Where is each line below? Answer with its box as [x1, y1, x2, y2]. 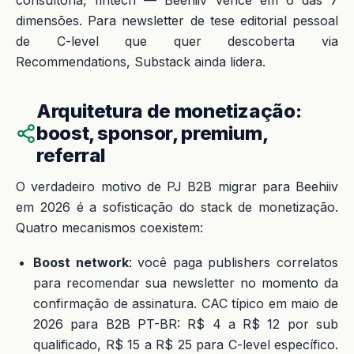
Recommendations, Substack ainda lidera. [16, 53, 265, 70]
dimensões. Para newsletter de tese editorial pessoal [16, 12, 338, 28]
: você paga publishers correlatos [128, 254, 339, 270]
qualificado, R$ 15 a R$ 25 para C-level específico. [33, 336, 338, 352]
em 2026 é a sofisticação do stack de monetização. [16, 198, 338, 215]
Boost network [33, 254, 129, 270]
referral [36, 143, 107, 167]
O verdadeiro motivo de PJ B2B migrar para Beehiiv [16, 178, 338, 194]
